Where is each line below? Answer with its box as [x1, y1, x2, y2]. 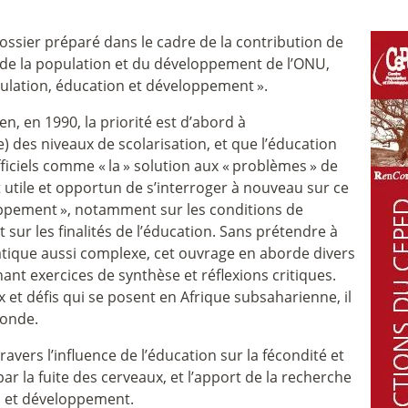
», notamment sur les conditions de [60, 199, 303, 219]
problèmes [232, 155, 307, 176]
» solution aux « [123, 155, 229, 176]
